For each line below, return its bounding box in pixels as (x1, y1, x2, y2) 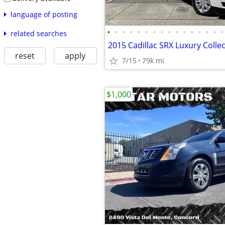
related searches (10, 28, 67, 38)
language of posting (10, 9, 77, 19)
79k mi (142, 56, 164, 65)
